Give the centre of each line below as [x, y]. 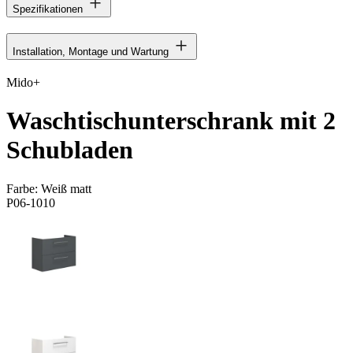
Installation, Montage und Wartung [91, 51]
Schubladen [70, 150]
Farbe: [24, 188]
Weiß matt [66, 188]
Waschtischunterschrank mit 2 [171, 121]
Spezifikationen [48, 9]
